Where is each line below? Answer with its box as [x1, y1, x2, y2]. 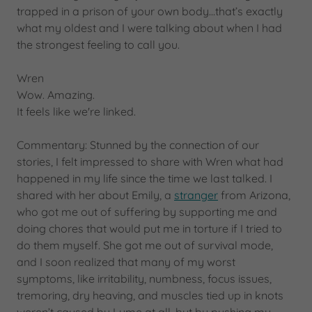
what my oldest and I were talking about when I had [17, 21, 282, 35]
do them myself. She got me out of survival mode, [17, 238, 273, 252]
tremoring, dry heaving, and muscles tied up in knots [17, 288, 283, 302]
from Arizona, [218, 188, 290, 202]
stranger [174, 188, 218, 202]
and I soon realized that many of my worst [17, 255, 235, 269]
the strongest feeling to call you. [17, 38, 180, 52]
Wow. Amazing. [17, 88, 95, 102]
